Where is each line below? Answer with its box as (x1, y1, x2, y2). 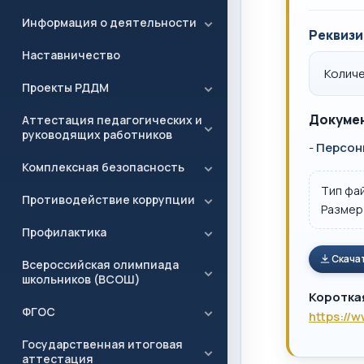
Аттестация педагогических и (22, 112, 202, 128)
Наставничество (22, 47, 120, 63)
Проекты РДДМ (22, 80, 109, 95)
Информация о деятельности (22, 15, 197, 30)
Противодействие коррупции (22, 192, 195, 207)
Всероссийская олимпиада (22, 257, 179, 272)
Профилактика (22, 224, 106, 240)
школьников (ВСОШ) (22, 271, 141, 287)
